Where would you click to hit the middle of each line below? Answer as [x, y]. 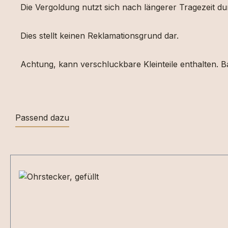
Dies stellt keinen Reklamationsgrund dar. [101, 36]
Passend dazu [42, 118]
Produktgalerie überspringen [65, 148]
